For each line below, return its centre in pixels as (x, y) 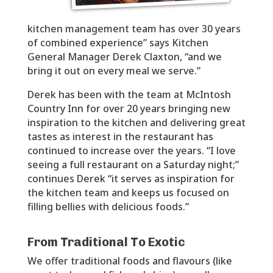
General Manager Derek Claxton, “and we (124, 57)
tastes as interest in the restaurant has (120, 136)
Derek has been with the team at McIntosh (129, 94)
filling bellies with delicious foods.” (108, 207)
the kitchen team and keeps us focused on (128, 193)
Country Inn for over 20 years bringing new (129, 108)
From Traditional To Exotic (106, 242)
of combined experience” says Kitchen (118, 43)
